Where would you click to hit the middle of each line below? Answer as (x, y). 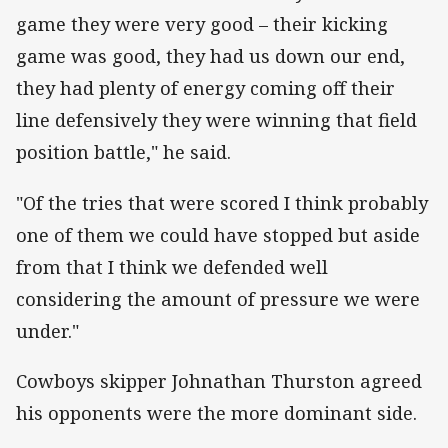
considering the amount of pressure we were (218, 298)
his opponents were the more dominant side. (216, 412)
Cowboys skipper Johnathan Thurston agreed (219, 380)
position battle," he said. (123, 152)
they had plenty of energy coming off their (205, 88)
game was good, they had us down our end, (210, 56)
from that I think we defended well (172, 266)
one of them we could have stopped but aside (218, 234)
